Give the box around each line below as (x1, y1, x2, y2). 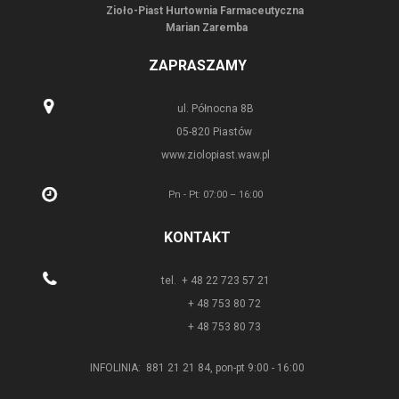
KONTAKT (164, 228, 231, 246)
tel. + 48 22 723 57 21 (160, 273, 270, 287)
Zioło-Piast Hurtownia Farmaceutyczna (106, 4, 306, 17)
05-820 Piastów (175, 125, 255, 138)
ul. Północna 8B (176, 102, 254, 115)
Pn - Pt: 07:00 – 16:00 (167, 188, 263, 200)
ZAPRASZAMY (148, 56, 247, 74)
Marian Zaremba (165, 20, 248, 34)
